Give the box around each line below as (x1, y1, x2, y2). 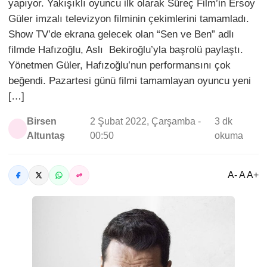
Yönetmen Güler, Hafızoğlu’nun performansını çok (8, 60, 231, 71)
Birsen (26, 116, 57, 126)
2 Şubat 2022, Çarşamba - (89, 116, 201, 126)
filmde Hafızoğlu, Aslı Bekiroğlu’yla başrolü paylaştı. (8, 44, 243, 55)
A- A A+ (228, 170, 259, 180)
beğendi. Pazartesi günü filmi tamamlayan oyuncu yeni (8, 75, 251, 86)
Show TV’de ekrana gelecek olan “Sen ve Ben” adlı (8, 29, 234, 40)
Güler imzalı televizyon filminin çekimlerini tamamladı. (8, 13, 249, 24)
